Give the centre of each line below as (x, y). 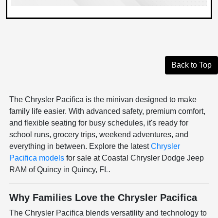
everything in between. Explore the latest (80, 146)
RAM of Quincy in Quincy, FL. (60, 170)
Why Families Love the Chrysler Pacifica (103, 198)
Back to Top (191, 65)
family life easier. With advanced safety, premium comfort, (108, 111)
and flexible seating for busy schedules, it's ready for (99, 123)
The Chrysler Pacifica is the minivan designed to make (103, 100)
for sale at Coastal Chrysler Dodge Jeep (134, 158)
